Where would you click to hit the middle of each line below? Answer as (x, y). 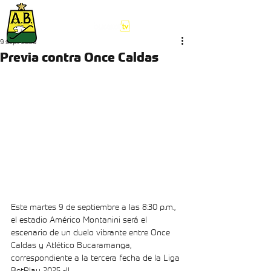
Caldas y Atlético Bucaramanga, (72, 245)
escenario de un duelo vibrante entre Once (92, 232)
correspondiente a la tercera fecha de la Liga (96, 258)
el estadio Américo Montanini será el (80, 220)
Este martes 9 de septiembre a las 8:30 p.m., (94, 207)
